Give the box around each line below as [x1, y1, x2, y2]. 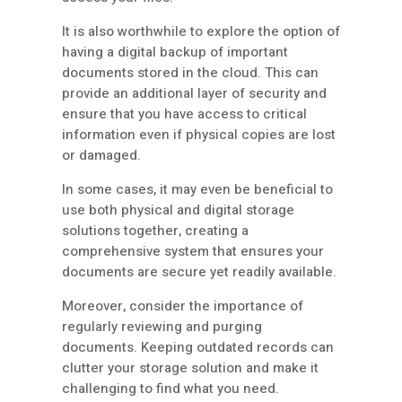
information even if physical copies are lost [62, 125, 336, 145]
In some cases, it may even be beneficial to [62, 179, 333, 200]
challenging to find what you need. [62, 379, 279, 399]
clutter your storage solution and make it [62, 358, 319, 379]
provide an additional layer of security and [62, 83, 327, 104]
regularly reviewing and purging [62, 317, 262, 337]
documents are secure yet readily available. [62, 262, 336, 283]
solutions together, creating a [62, 221, 249, 241]
